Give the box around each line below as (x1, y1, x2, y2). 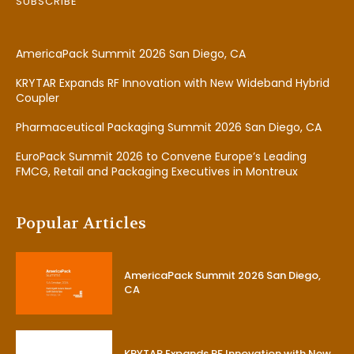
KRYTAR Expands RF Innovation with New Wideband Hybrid (16, 75, 330, 92)
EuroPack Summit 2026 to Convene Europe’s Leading (16, 149, 307, 165)
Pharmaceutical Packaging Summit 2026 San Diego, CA (16, 119, 322, 136)
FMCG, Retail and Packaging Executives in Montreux (16, 164, 298, 180)
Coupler (16, 90, 59, 107)
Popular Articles (16, 213, 146, 234)
